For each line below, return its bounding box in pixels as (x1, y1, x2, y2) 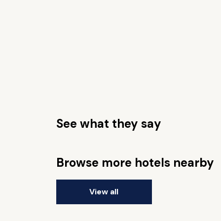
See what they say (56, 116, 161, 131)
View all (89, 186, 119, 197)
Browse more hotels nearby (56, 155, 214, 170)
